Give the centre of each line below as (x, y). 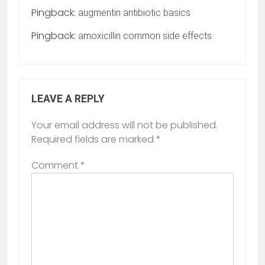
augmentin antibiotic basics (134, 12)
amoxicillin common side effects (145, 35)
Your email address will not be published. (125, 125)
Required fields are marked (94, 139)
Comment (56, 165)
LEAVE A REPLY (68, 98)
